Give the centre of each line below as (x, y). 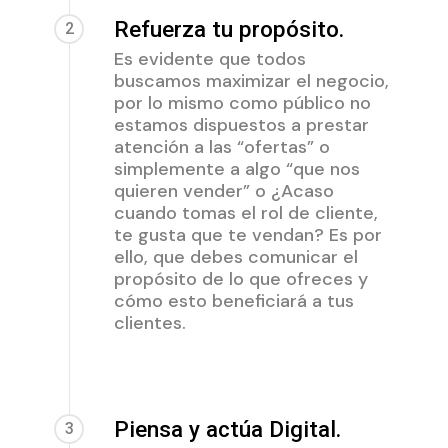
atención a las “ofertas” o (221, 146)
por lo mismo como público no (242, 102)
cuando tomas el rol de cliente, (245, 212)
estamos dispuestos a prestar (241, 124)
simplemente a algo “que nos (236, 168)
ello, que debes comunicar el (235, 256)
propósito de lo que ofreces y (240, 278)
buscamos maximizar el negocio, (251, 80)
